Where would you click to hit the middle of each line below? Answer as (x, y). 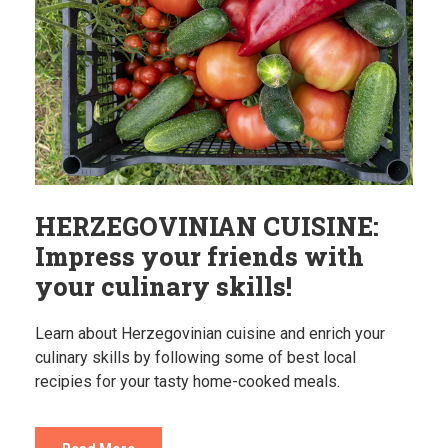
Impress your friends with (199, 257)
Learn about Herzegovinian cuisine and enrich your (210, 334)
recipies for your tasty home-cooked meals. (187, 382)
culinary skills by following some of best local (195, 358)
